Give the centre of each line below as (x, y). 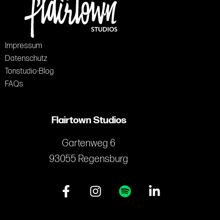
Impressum (24, 46)
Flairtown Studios (89, 121)
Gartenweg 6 (89, 144)
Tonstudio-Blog (29, 71)
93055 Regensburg (89, 159)
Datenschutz (26, 58)
